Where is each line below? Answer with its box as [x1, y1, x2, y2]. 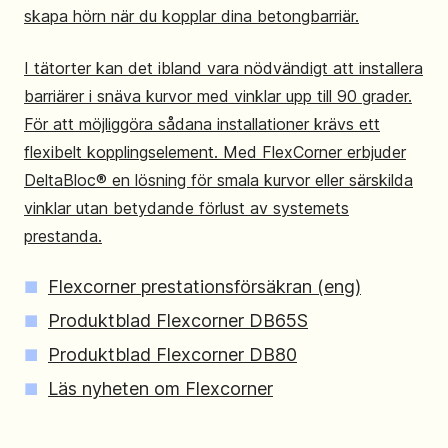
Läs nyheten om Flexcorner [48, 377, 273, 399]
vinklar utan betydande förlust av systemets [24, 197, 349, 218]
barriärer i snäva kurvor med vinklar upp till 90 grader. [24, 85, 412, 106]
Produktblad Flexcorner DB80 [48, 343, 297, 365]
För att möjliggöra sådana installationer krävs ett [24, 113, 380, 134]
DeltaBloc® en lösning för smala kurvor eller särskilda [24, 169, 413, 190]
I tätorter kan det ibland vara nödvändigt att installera [24, 57, 423, 78]
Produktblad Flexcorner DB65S [48, 309, 308, 331]
